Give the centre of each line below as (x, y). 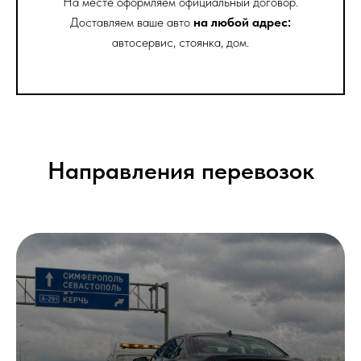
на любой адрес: (242, 23)
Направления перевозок (180, 170)
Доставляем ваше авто (132, 23)
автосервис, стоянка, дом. (180, 43)
